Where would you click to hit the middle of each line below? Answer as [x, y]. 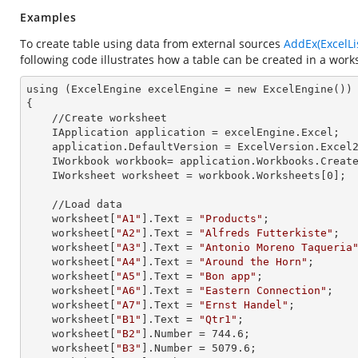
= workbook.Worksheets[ [253, 175]
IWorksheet [87, 175]
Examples [48, 17]
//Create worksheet [39, 118]
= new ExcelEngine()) [285, 89]
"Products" [231, 219]
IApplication [93, 132]
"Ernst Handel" [244, 305]
